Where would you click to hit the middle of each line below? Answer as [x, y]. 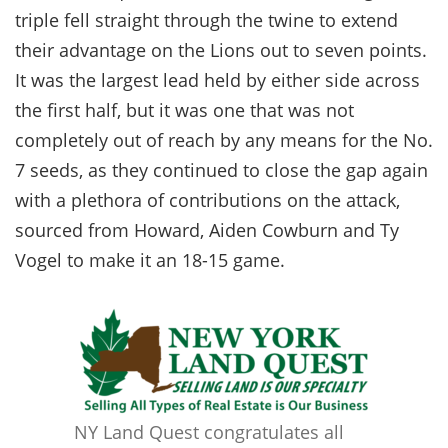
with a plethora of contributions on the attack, [207, 199]
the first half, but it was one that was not [184, 109]
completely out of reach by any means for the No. [224, 139]
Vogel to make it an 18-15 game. [150, 259]
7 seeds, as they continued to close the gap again [221, 169]
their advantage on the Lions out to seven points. [221, 49]
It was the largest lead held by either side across [217, 79]
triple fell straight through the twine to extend [206, 19]
